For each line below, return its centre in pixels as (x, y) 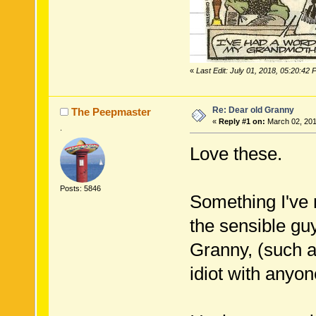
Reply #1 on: (242, 122)
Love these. (236, 154)
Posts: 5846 (80, 188)
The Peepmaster (111, 112)
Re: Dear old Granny (253, 110)
